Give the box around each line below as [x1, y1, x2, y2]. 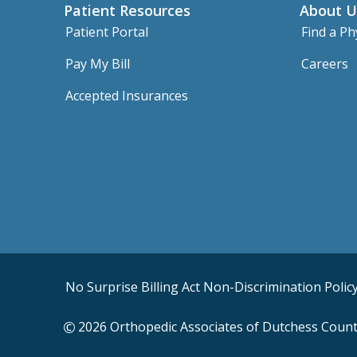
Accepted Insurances [65, 86, 188, 104]
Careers [301, 54, 348, 73]
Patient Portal [65, 22, 148, 41]
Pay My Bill [65, 54, 130, 73]
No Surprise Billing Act [65, 277, 200, 296]
